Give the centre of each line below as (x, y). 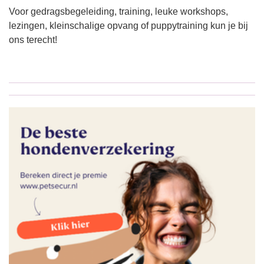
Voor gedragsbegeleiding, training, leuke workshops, (118, 11)
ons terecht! (33, 40)
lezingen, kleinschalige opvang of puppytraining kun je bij (128, 26)
